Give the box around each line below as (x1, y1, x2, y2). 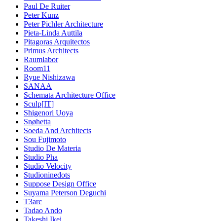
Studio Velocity (24, 162, 72, 171)
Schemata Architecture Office (24, 91, 115, 100)
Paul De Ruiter (24, 2, 70, 11)
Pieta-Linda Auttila (24, 29, 82, 37)
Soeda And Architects (24, 126, 91, 135)
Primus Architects (24, 46, 78, 55)
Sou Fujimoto (24, 135, 66, 144)
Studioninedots (24, 171, 70, 180)
